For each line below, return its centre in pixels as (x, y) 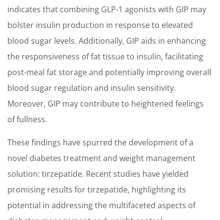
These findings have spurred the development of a (100, 142)
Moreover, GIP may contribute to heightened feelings (106, 104)
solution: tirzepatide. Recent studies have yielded (98, 174)
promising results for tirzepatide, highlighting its (97, 189)
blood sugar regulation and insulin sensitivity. (92, 88)
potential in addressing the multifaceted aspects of (101, 205)
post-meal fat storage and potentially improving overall (109, 72)
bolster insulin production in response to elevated (100, 25)
